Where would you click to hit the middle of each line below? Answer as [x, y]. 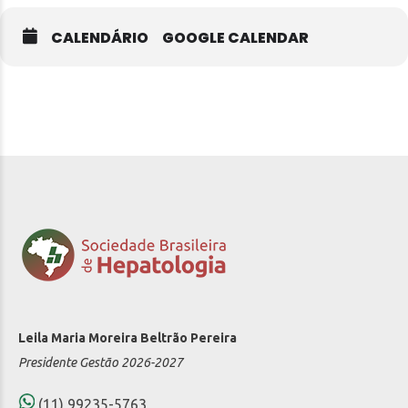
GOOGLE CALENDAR [235, 37]
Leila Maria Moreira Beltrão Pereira [127, 337]
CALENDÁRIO [100, 37]
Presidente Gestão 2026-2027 [101, 362]
